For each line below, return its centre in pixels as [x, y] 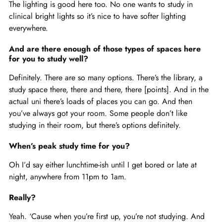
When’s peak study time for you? [69, 146]
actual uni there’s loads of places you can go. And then [101, 102]
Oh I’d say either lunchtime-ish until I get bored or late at [103, 165]
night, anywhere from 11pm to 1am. [68, 177]
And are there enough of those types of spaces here [105, 49]
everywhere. [28, 28]
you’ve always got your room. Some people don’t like [98, 113]
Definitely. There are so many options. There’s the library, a [106, 78]
